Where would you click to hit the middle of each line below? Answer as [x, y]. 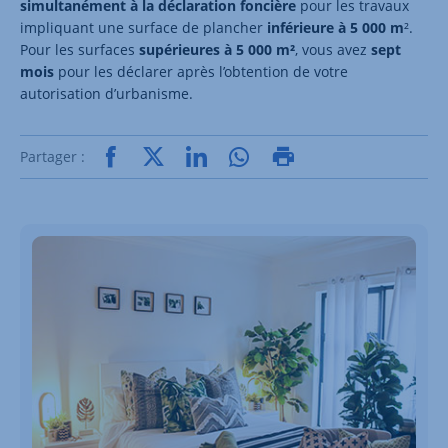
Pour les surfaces [79, 49]
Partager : [52, 156]
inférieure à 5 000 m [335, 27]
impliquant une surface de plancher [143, 27]
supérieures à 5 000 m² [217, 49]
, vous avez [333, 49]
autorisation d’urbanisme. [106, 93]
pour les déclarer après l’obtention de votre [201, 71]
